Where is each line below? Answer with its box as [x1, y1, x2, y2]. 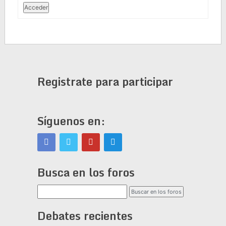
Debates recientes [37, 206, 133, 224]
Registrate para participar [37, 72, 173, 90]
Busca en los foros [37, 163, 135, 181]
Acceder [24, 3, 48, 11]
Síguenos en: [37, 111, 105, 130]
